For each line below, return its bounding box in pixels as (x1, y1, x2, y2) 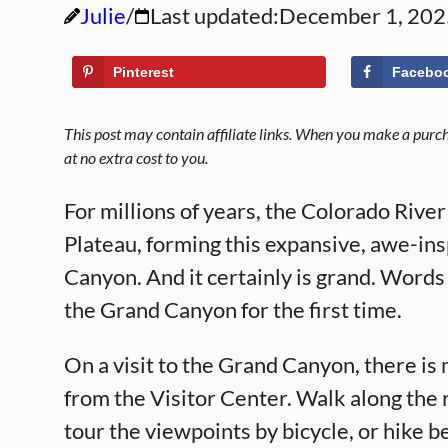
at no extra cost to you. (64, 148, 208, 167)
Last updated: (150, 2, 279, 29)
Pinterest (113, 64, 174, 80)
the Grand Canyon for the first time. (64, 296, 402, 323)
